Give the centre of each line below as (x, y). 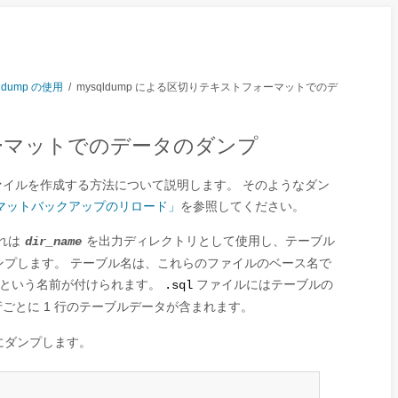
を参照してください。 (243, 206)
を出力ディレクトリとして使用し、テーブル (209, 241)
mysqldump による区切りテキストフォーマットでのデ (207, 87)
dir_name (53, 242)
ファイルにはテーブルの (263, 284)
